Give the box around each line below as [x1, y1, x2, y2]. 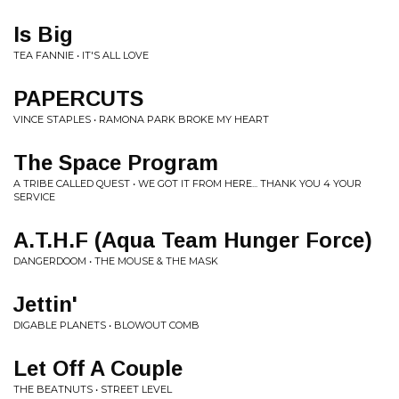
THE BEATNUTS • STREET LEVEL [13, 383, 172, 395]
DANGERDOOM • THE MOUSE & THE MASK [13, 255, 218, 267]
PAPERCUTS [13, 86, 143, 110]
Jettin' [13, 292, 77, 316]
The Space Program [13, 151, 218, 175]
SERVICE [13, 191, 55, 203]
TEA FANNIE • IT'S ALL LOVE [13, 49, 149, 61]
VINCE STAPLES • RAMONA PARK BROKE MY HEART [13, 113, 269, 126]
